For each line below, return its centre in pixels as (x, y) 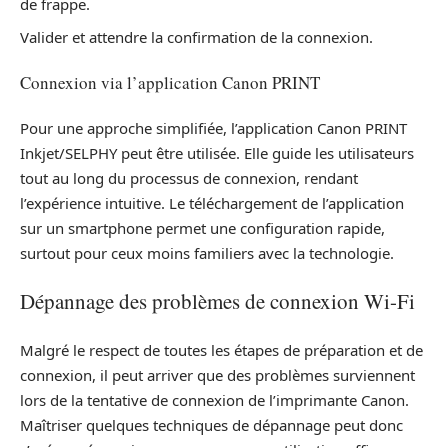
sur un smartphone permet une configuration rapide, (202, 227)
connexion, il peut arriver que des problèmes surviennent (217, 374)
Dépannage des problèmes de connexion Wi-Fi (217, 301)
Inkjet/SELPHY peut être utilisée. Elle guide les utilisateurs (217, 152)
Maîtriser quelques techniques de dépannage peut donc (211, 424)
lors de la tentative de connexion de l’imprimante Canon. (214, 399)
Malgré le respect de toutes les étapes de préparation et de (221, 349)
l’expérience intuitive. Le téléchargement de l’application (212, 202)
